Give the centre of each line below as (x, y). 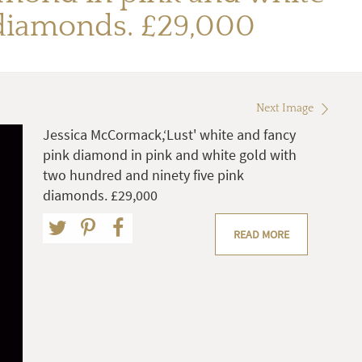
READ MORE (261, 235)
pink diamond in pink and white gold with (170, 155)
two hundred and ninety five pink (143, 175)
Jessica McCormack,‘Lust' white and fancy (169, 135)
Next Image (285, 109)
